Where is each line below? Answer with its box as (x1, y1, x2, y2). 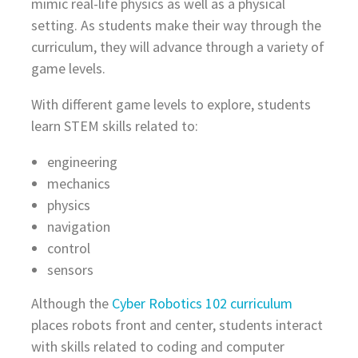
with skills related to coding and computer (30, 337, 284, 356)
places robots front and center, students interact (30, 316, 323, 335)
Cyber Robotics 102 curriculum (111, 294, 292, 313)
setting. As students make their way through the (30, 16, 321, 35)
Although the (30, 294, 112, 313)
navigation (46, 217, 110, 237)
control (46, 239, 90, 258)
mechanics (46, 174, 110, 193)
